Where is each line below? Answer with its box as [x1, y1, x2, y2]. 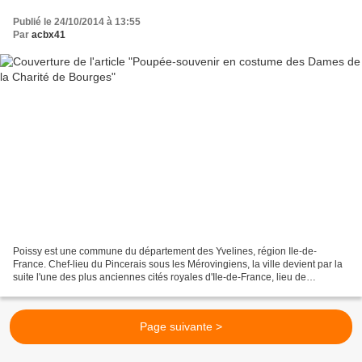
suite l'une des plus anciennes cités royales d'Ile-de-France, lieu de [13, 271, 306, 283]
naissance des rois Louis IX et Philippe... [13, 284, 190, 296]
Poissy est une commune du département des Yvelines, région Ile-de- [13, 245, 317, 257]
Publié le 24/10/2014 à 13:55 [13, 16, 141, 28]
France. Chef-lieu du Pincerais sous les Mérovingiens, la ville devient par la [13, 258, 343, 270]
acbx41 [32, 29, 65, 41]
